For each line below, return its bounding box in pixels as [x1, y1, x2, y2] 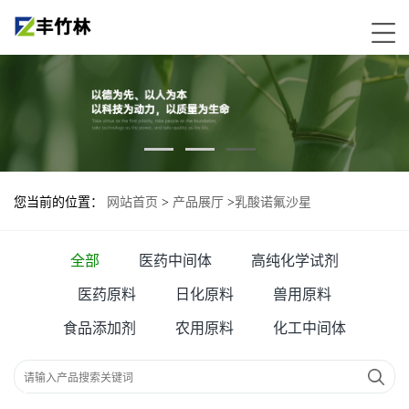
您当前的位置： [14, 195, 107, 210]
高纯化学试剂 [251, 253, 339, 269]
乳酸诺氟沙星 [235, 195, 311, 210]
